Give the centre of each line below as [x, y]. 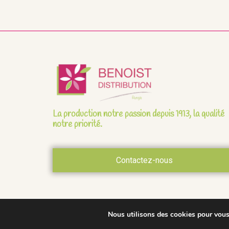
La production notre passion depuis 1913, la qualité [138, 114]
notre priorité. [77, 124]
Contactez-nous [144, 160]
